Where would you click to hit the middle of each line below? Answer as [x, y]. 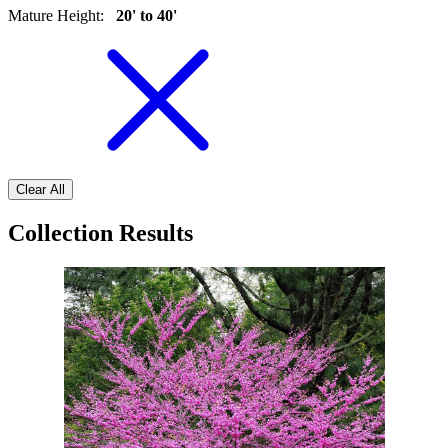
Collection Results [100, 233]
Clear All [40, 190]
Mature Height [54, 16]
